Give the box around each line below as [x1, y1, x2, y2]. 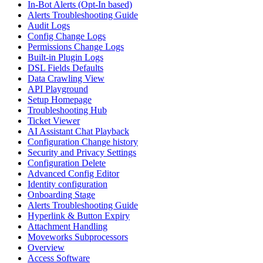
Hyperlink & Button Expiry [28, 211, 130, 221]
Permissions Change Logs [28, 42, 124, 52]
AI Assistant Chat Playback [28, 126, 129, 137]
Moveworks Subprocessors [28, 232, 128, 242]
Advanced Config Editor [28, 168, 119, 179]
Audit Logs [28, 21, 70, 31]
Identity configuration [28, 179, 107, 190]
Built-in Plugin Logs [28, 52, 103, 63]
